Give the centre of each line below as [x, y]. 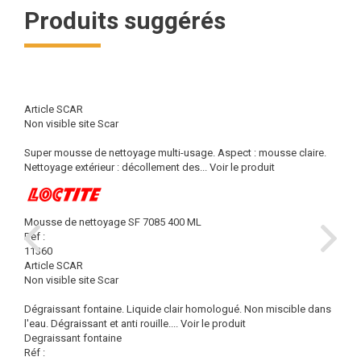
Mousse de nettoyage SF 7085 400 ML [113, 222]
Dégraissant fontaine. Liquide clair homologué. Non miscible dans [178, 309]
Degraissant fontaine [73, 338]
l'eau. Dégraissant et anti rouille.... [101, 324]
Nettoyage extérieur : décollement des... [116, 167]
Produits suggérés [125, 21]
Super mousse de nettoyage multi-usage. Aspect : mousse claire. [175, 153]
